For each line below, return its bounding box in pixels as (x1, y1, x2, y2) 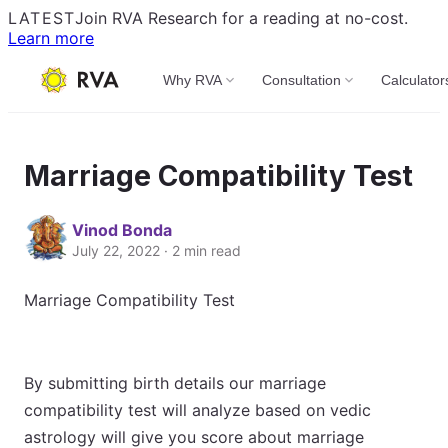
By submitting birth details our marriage (24, 373, 326, 393)
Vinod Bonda (72, 219, 172, 240)
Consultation (262, 72, 342, 88)
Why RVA (163, 72, 223, 88)
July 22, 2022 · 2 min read (72, 241, 241, 259)
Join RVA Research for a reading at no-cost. (75, 8, 409, 28)
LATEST (8, 8, 76, 28)
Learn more (8, 28, 94, 48)
